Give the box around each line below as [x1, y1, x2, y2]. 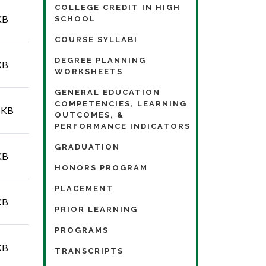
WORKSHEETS [55, 66, 123, 76]
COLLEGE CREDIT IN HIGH [55, 2, 180, 12]
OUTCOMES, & [55, 110, 124, 119]
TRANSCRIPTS [55, 246, 123, 255]
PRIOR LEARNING [55, 204, 138, 214]
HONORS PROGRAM [55, 163, 148, 172]
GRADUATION [55, 142, 120, 151]
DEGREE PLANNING [55, 55, 146, 65]
